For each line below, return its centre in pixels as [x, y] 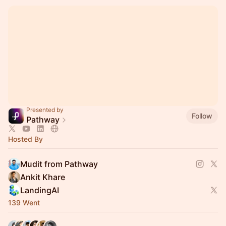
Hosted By [25, 139]
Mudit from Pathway [59, 164]
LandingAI [40, 190]
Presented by [45, 110]
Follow [202, 116]
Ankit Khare [43, 177]
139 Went [24, 203]
